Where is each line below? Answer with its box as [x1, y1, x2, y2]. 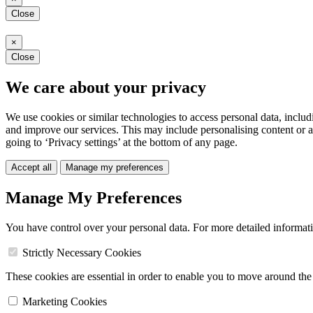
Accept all [11, 162, 52, 173]
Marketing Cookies [22, 295, 107, 307]
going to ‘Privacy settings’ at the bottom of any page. [6, 136, 238, 149]
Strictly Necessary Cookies [22, 246, 141, 259]
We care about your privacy [6, 78, 206, 97]
